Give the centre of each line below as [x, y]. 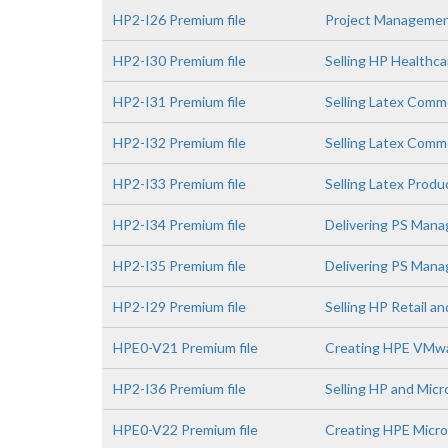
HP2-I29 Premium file [179, 306]
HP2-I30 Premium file [179, 60]
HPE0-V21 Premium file [185, 347]
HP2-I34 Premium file [179, 224]
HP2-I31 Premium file [179, 101]
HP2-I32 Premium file [179, 142]
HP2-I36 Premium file [179, 388]
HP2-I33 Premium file [179, 183]
